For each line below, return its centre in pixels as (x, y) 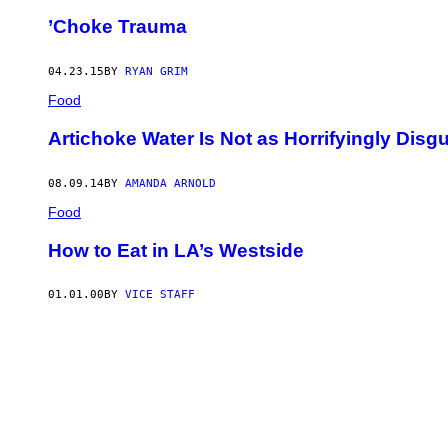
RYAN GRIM (156, 72)
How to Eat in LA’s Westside (176, 250)
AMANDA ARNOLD (170, 183)
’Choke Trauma (117, 27)
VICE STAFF (160, 295)
